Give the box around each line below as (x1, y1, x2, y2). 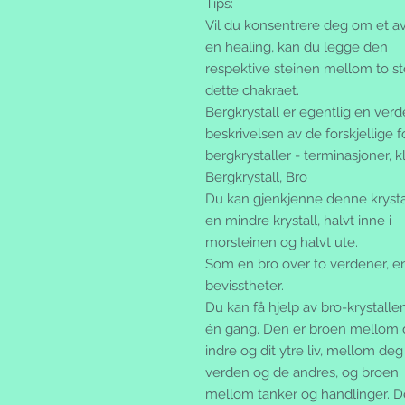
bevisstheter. (205, 278, 284, 295)
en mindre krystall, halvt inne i (205, 212, 391, 230)
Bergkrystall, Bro (205, 169, 307, 186)
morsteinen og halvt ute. (205, 234, 358, 251)
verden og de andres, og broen (205, 364, 399, 381)
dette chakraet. (205, 82, 299, 99)
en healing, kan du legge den (205, 39, 388, 56)
